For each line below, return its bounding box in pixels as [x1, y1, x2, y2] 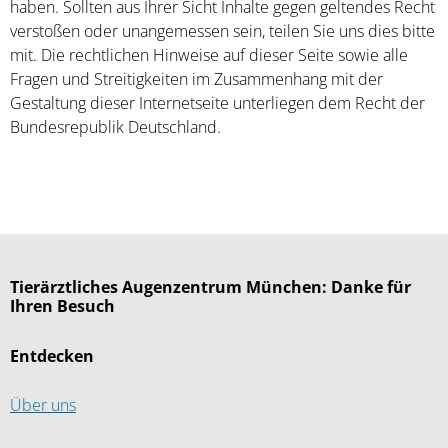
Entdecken [10, 347, 94, 366]
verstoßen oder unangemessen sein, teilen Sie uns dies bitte [10, 22, 435, 41]
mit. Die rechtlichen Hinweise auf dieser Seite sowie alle [10, 46, 408, 65]
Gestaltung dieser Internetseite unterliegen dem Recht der [10, 94, 425, 113]
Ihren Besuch [10, 297, 115, 316]
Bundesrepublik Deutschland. [10, 118, 221, 137]
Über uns [10, 396, 76, 415]
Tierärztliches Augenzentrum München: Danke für [10, 278, 411, 297]
